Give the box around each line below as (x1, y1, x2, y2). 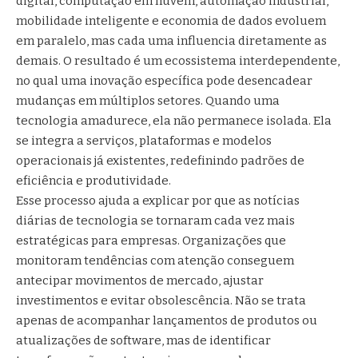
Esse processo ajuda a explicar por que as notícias (16, 193, 300, 208)
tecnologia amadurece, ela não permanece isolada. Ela (16, 113, 332, 128)
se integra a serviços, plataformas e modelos (16, 133, 272, 148)
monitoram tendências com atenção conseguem (16, 253, 294, 268)
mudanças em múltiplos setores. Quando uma (16, 93, 280, 108)
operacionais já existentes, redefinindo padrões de (16, 153, 304, 168)
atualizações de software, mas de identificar (16, 332, 271, 348)
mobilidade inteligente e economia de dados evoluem (16, 13, 326, 28)
